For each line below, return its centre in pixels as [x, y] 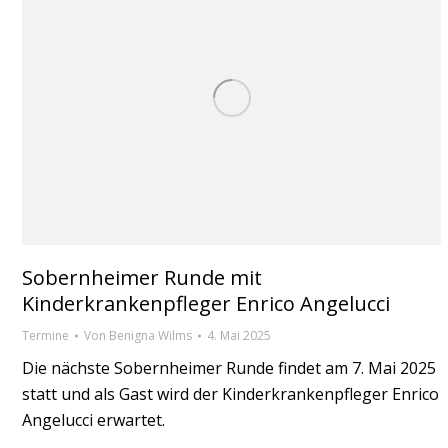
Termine [45, 335]
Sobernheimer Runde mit [142, 277]
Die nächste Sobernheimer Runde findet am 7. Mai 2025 [229, 367]
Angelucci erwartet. [93, 419]
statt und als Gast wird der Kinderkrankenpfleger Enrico [230, 393]
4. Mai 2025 [239, 335]
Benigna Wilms [150, 335]
